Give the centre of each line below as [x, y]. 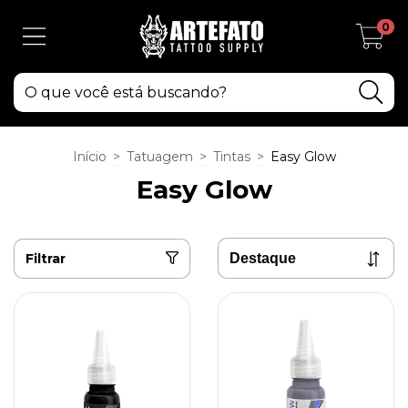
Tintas [231, 157]
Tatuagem [159, 157]
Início [89, 157]
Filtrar [46, 258]
